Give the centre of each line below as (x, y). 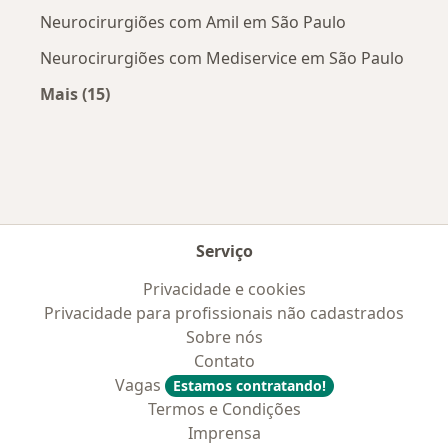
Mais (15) (75, 93)
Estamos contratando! (249, 385)
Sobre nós (224, 337)
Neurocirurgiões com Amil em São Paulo (193, 21)
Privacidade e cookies (224, 289)
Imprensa (224, 433)
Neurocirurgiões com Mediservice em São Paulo (222, 57)
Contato (224, 361)
